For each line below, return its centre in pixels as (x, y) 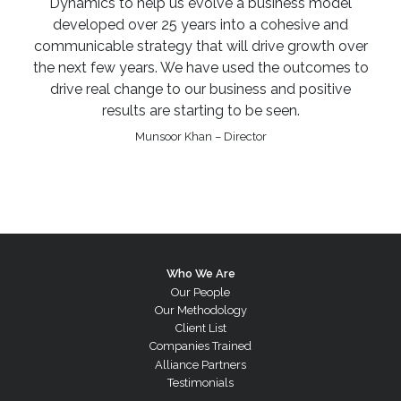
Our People (200, 292)
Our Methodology (200, 310)
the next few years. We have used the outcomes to (200, 68)
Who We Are (200, 273)
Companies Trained (200, 346)
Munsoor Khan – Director (200, 137)
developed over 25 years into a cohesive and (200, 25)
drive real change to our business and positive (200, 90)
